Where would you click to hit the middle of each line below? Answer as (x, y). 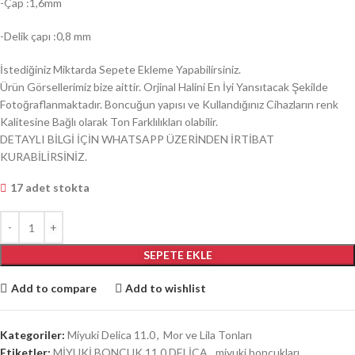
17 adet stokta (50, 188)
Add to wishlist (166, 288)
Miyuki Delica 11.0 (111, 335)
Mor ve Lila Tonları (208, 335)
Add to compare (53, 288)
